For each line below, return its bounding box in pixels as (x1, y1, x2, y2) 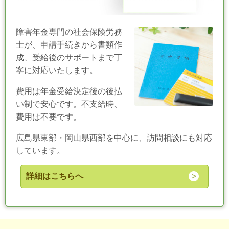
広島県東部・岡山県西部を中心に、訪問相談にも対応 (16, 133, 212, 142)
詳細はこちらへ (26, 172, 83, 180)
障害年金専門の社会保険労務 (16, 28, 122, 36)
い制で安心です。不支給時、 (16, 100, 122, 108)
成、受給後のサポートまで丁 (16, 53, 122, 62)
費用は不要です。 (16, 112, 81, 121)
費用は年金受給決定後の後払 (16, 87, 122, 96)
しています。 (16, 146, 65, 155)
